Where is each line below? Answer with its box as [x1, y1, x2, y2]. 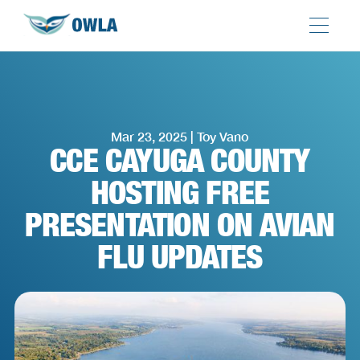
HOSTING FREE [90, 173, 270, 211]
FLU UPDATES [97, 237, 263, 276]
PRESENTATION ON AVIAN [25, 205, 335, 243]
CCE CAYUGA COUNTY [50, 141, 310, 179]
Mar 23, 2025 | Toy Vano [111, 129, 249, 144]
